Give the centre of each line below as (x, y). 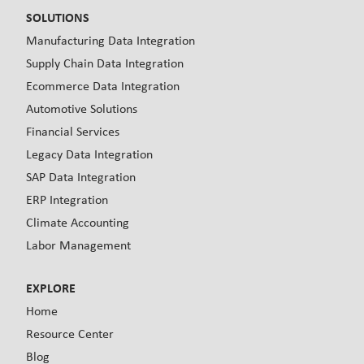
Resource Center (70, 333)
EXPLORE (51, 287)
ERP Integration (67, 199)
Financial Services (73, 131)
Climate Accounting (78, 222)
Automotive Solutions (82, 108)
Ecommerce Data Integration (103, 85)
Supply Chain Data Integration (105, 63)
